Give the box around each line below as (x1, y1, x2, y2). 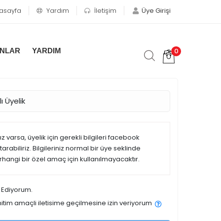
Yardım (44, 6, 69, 15)
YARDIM (32, 46, 61, 55)
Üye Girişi (142, 6, 171, 15)
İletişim (92, 6, 116, 15)
